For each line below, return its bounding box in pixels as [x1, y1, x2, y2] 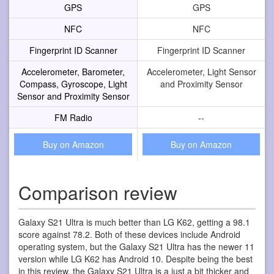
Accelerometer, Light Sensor [146, 65, 256, 78]
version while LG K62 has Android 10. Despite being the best [18, 252, 253, 265]
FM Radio [54, 111, 92, 124]
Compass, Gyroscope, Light [19, 77, 127, 90]
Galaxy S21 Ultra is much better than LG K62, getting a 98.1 [18, 215, 250, 228]
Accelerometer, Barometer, [21, 65, 125, 78]
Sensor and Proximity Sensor [17, 89, 130, 102]
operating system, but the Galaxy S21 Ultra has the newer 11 [18, 240, 254, 253]
